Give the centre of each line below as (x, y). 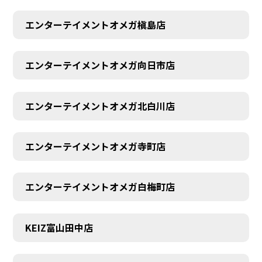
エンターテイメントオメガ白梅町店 (100, 187)
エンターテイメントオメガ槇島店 (95, 24)
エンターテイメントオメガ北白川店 (100, 106)
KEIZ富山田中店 (59, 227)
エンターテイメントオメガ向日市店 (100, 65)
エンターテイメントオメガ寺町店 (95, 146)
